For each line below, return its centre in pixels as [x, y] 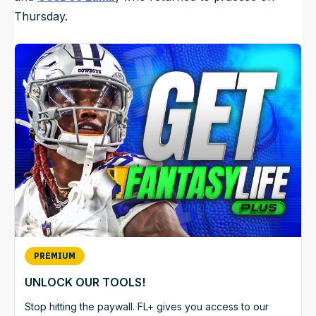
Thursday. [43, 17]
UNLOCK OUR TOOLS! [85, 282]
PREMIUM [55, 256]
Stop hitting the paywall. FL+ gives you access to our [147, 307]
